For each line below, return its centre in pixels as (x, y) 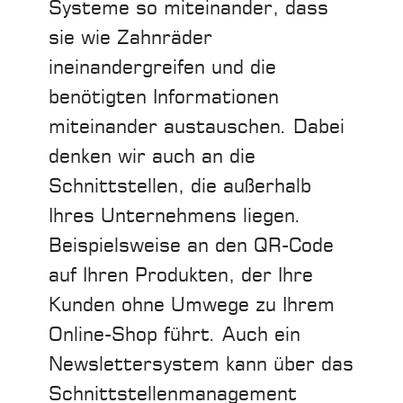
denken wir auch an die (152, 157)
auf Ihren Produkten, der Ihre (181, 275)
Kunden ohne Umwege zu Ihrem (192, 305)
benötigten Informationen (164, 97)
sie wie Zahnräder (130, 38)
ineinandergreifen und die (162, 67)
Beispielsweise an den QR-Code (191, 246)
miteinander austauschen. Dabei (197, 127)
